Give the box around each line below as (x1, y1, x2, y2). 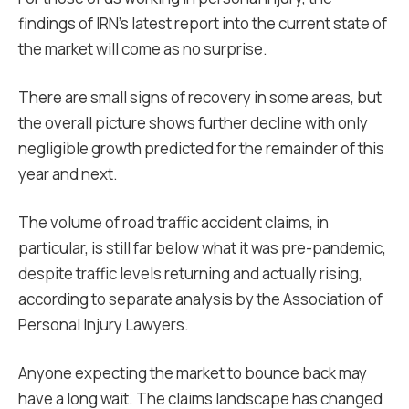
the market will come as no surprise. (18, 38, 270, 59)
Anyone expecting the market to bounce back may (18, 362, 367, 383)
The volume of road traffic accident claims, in (18, 212, 329, 233)
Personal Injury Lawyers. (18, 314, 192, 335)
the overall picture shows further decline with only (18, 112, 368, 133)
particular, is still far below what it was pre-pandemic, (18, 237, 386, 258)
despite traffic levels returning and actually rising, (18, 263, 362, 284)
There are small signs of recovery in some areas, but (18, 87, 382, 108)
